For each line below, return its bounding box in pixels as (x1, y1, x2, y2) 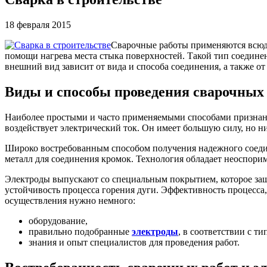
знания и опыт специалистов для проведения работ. (29, 237, 240, 247)
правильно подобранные (29, 226, 132, 237)
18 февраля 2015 (5, 19, 71, 30)
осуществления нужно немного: (5, 195, 135, 206)
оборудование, (29, 215, 88, 226)
